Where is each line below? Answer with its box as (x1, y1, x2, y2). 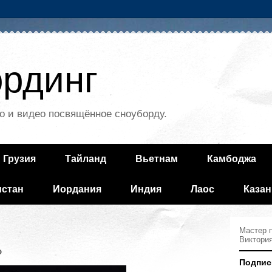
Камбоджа (207, 154, 256, 164)
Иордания (53, 184, 101, 194)
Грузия (3, 154, 36, 164)
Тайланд (65, 154, 106, 164)
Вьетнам (135, 154, 178, 164)
